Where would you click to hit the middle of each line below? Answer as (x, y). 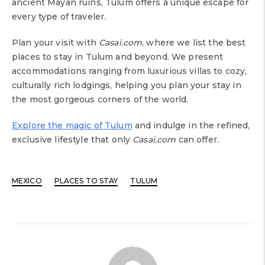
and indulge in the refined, (191, 126)
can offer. (198, 140)
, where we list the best (194, 43)
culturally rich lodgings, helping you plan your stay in (127, 85)
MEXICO (27, 181)
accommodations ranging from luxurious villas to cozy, (130, 71)
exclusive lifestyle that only (72, 140)
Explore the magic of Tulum (72, 126)
